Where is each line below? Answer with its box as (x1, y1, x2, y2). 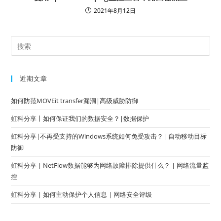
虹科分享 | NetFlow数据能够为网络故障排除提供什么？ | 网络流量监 (11, 161, 209, 170)
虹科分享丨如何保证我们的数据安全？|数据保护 (11, 114, 149, 123)
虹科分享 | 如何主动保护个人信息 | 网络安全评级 (11, 190, 152, 199)
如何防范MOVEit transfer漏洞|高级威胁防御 (11, 96, 139, 106)
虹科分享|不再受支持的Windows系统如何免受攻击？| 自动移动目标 (11, 132, 207, 141)
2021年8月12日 (94, 6, 136, 15)
